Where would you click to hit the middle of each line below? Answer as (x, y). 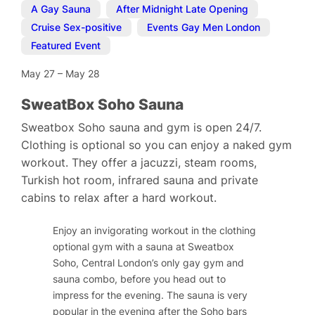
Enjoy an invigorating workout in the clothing (155, 231)
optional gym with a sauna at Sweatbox (144, 247)
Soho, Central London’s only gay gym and (149, 263)
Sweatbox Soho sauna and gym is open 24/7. (142, 127)
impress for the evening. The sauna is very (150, 295)
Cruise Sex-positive (77, 27)
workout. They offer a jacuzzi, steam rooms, (139, 162)
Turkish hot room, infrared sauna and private (140, 180)
